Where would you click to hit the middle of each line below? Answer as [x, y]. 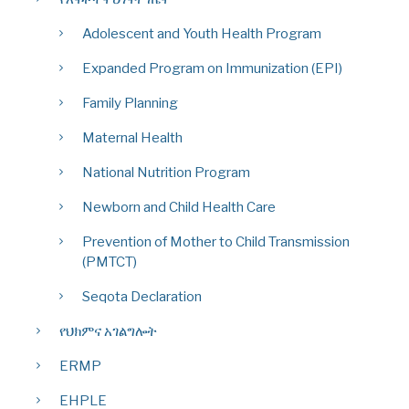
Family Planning [130, 103]
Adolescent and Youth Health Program [202, 33]
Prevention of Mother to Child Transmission [216, 241]
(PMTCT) [110, 262]
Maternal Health [132, 137]
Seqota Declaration [142, 296]
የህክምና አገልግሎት [108, 331]
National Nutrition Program [166, 172]
